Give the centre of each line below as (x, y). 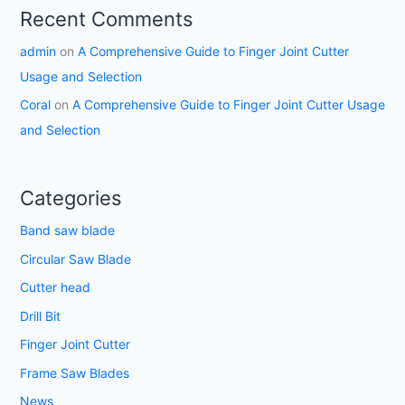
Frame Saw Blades (74, 372)
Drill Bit (40, 316)
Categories (71, 198)
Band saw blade (67, 231)
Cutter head (55, 287)
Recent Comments (106, 19)
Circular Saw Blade (75, 259)
